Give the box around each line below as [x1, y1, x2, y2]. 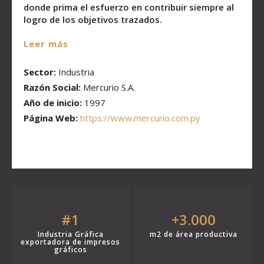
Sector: [24, 65, 56, 78]
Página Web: [24, 111, 78, 124]
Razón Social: [24, 81, 81, 93]
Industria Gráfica [37, 229, 104, 239]
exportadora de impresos [21, 236, 120, 247]
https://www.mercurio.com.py [80, 111, 200, 124]
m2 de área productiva [150, 229, 237, 239]
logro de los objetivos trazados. [24, 13, 162, 25]
